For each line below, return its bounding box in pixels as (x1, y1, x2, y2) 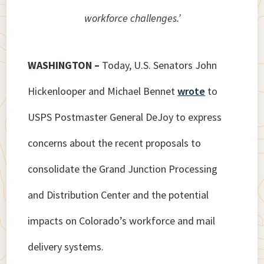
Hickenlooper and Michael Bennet (28, 84, 178, 98)
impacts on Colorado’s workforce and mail (28, 214, 216, 228)
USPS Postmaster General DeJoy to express (28, 110, 222, 124)
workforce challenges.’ (84, 11, 180, 25)
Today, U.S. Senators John (102, 58, 217, 72)
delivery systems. (28, 240, 104, 254)
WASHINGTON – (28, 58, 103, 72)
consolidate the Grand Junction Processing (28, 162, 218, 176)
